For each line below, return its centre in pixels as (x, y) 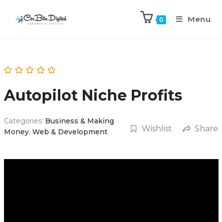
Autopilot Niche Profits (93, 95)
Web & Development (70, 132)
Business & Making (79, 121)
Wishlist (157, 128)
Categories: (24, 121)
